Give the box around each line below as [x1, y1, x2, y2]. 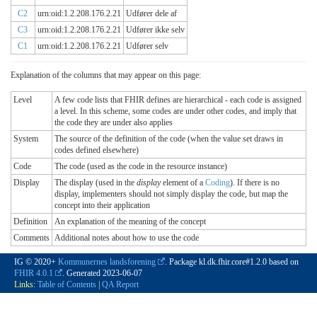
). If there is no [230, 178, 279, 188]
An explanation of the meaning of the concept [54, 217, 206, 227]
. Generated [62, 268, 103, 279]
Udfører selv [126, 41, 168, 52]
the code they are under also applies [54, 117, 173, 128]
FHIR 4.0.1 [14, 268, 53, 279]
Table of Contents [38, 279, 96, 290]
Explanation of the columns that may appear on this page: [11, 70, 201, 81]
